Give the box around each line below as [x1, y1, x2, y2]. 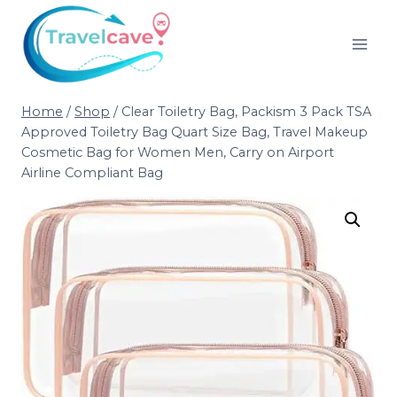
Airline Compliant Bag [21, 165, 163, 182]
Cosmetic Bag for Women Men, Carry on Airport [21, 144, 334, 161]
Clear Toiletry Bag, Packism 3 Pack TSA [121, 104, 371, 121]
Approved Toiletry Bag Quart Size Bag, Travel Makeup [21, 124, 368, 141]
